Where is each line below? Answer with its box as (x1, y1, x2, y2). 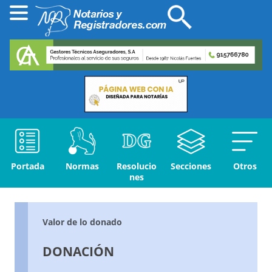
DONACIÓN (42, 243, 114, 260)
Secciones (171, 160, 211, 172)
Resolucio (117, 160, 157, 172)
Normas (65, 160, 99, 172)
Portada (10, 160, 44, 172)
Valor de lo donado (42, 216, 122, 228)
